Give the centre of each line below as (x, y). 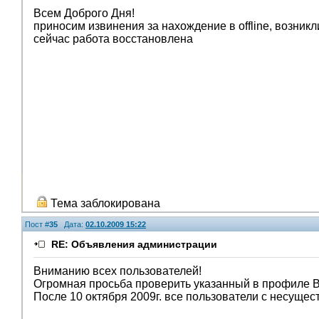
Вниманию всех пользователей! (117, 271)
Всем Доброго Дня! (84, 13)
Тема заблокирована (104, 203)
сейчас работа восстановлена (113, 39)
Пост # (37, 224)
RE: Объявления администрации (134, 244)
